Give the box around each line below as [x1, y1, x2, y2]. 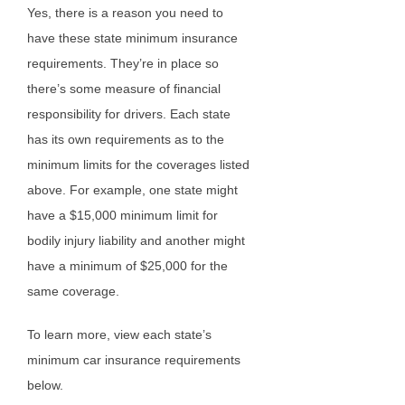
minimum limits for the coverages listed [26, 157, 250, 173]
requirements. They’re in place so [26, 56, 219, 71]
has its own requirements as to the [26, 132, 224, 147]
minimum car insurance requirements [26, 353, 240, 368]
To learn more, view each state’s [26, 327, 212, 343]
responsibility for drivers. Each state [26, 107, 231, 122]
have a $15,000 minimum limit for [26, 208, 218, 223]
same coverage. [26, 284, 119, 299]
